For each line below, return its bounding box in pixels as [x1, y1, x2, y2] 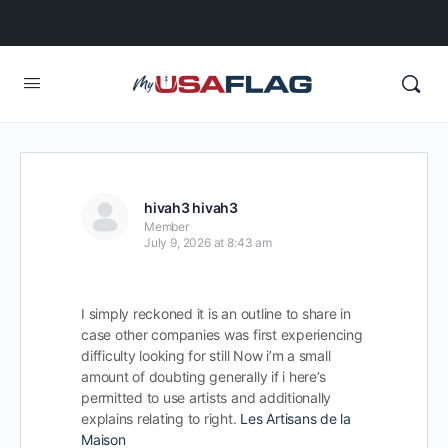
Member [144, 219, 189, 234]
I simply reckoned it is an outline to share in [81, 305, 351, 322]
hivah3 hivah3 [144, 199, 238, 216]
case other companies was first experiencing [81, 326, 363, 343]
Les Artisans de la [240, 410, 351, 427]
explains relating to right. [81, 410, 241, 427]
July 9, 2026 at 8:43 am [144, 235, 272, 250]
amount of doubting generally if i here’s [81, 368, 326, 385]
